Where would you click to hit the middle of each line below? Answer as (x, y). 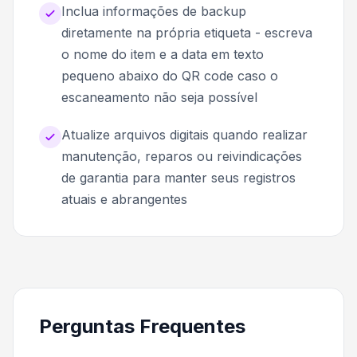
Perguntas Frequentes (142, 326)
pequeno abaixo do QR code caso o (170, 75)
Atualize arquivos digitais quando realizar (184, 134)
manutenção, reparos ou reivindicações (182, 156)
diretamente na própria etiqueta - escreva (187, 32)
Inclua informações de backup (154, 11)
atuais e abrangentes (124, 199)
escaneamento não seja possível (159, 97)
